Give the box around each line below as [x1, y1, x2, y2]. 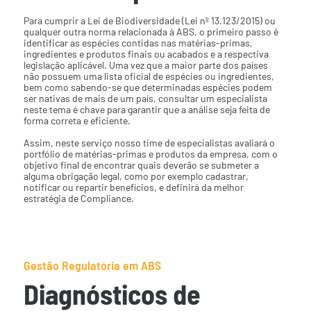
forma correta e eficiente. [24, 115, 131, 127]
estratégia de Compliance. [24, 192, 135, 205]
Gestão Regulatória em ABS [24, 257, 162, 273]
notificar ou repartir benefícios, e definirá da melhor [24, 181, 244, 194]
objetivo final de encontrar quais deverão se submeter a [24, 159, 260, 171]
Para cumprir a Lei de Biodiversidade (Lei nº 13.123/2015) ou [24, 15, 276, 27]
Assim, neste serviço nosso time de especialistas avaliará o [24, 137, 276, 149]
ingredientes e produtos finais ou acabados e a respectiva [24, 48, 269, 60]
